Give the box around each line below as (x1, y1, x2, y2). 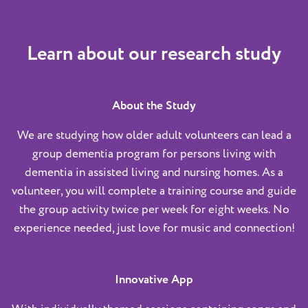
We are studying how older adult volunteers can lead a (16, 126, 291, 144)
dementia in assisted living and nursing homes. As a (25, 164, 283, 181)
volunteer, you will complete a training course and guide (12, 182, 296, 199)
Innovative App (115, 271, 193, 288)
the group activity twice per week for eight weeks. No (19, 201, 289, 218)
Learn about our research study (27, 40, 281, 68)
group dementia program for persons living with (32, 145, 276, 162)
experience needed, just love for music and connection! (13, 219, 295, 236)
